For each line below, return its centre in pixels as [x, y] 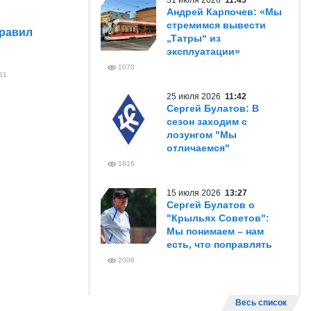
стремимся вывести [216, 25]
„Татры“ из [194, 38]
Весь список [261, 303]
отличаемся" [198, 148]
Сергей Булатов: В [213, 108]
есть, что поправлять [219, 244]
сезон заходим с [207, 121]
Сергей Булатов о [211, 205]
